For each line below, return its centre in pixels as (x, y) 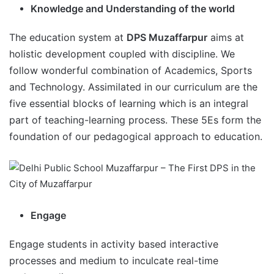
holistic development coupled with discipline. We (122, 54)
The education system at (68, 38)
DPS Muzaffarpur (167, 38)
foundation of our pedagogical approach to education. (136, 137)
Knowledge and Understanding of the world (133, 9)
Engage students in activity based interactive (114, 244)
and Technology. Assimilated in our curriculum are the (133, 87)
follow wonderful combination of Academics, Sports (131, 71)
